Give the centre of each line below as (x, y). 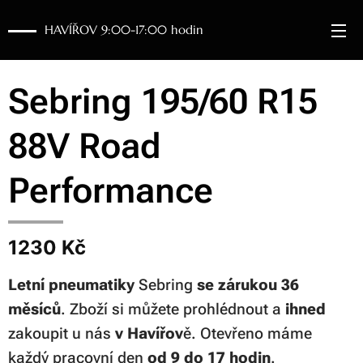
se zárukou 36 (246, 285)
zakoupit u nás (62, 333)
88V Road (85, 146)
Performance (111, 190)
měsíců (34, 309)
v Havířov (149, 333)
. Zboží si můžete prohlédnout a (173, 309)
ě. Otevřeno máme (248, 333)
